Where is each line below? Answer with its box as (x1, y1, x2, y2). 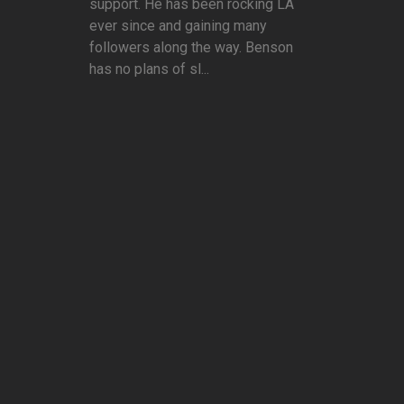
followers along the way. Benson (89, 39, 293, 57)
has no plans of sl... (89, 60, 209, 78)
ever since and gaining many (89, 17, 267, 35)
